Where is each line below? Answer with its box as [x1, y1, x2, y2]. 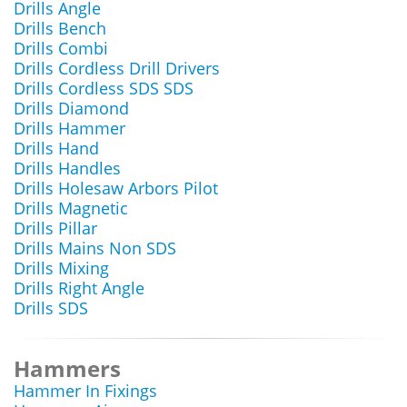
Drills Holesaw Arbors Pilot [14, 177, 218, 199]
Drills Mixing [14, 257, 109, 279]
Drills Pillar [14, 217, 97, 239]
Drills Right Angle [14, 277, 144, 299]
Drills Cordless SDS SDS [14, 77, 194, 99]
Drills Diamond [14, 97, 129, 119]
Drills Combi [14, 37, 108, 59]
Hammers [14, 353, 121, 383]
